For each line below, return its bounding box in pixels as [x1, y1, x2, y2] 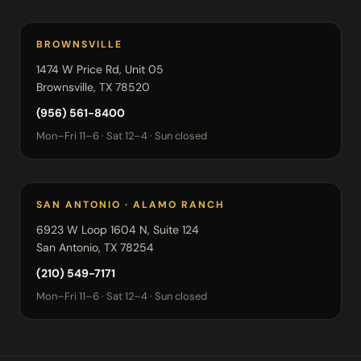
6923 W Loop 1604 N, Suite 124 [36, 222, 199, 238]
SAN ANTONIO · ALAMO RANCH [36, 198, 225, 212]
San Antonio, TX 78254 [36, 240, 154, 255]
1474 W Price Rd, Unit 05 [36, 62, 164, 77]
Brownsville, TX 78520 [36, 80, 150, 95]
